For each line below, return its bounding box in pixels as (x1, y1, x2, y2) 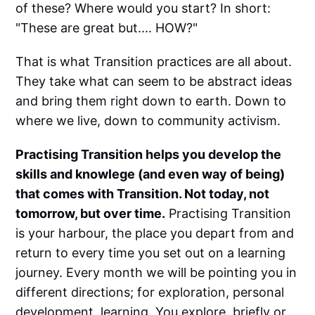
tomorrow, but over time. (15, 206, 166, 221)
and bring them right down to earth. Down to (15, 94, 287, 109)
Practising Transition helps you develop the (15, 147, 282, 162)
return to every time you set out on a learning (15, 245, 286, 261)
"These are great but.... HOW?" (15, 20, 198, 36)
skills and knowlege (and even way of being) (15, 167, 285, 182)
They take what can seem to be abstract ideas (15, 74, 292, 89)
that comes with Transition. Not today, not (15, 186, 270, 202)
